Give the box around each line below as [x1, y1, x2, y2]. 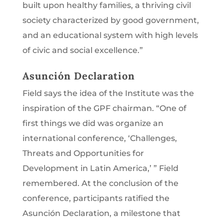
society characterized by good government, [22, 15, 199, 25]
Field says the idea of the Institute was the [22, 88, 194, 98]
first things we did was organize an [22, 118, 163, 128]
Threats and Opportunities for [22, 148, 144, 158]
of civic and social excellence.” [22, 45, 143, 55]
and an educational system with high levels [22, 30, 198, 40]
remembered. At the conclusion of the [22, 178, 178, 188]
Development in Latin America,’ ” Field [22, 163, 178, 173]
